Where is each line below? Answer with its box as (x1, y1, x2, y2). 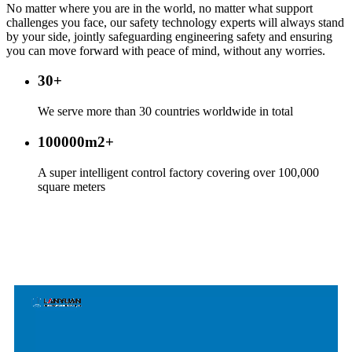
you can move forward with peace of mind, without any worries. (6, 43, 325, 57)
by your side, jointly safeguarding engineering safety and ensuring (6, 29, 332, 43)
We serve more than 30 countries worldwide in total (38, 104, 293, 119)
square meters (38, 179, 105, 193)
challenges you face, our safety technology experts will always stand (6, 15, 344, 29)
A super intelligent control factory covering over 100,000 (38, 165, 319, 179)
